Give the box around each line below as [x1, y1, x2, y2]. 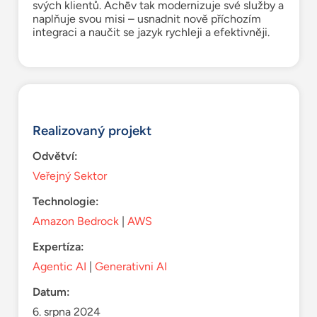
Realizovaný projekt [32, 122, 151, 139]
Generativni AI [94, 259, 167, 273]
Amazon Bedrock [32, 214, 119, 228]
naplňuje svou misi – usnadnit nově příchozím [32, 11, 261, 25]
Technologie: [32, 194, 99, 208]
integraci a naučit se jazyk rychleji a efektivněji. [32, 25, 270, 39]
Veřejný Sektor [32, 168, 107, 183]
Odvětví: [32, 149, 78, 163]
